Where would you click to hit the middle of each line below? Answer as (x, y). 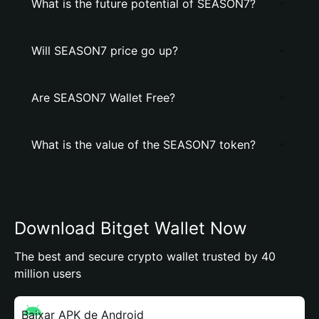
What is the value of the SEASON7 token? (143, 145)
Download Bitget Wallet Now (131, 228)
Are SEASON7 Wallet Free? (103, 98)
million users (48, 273)
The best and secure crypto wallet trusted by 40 (145, 256)
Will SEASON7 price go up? (105, 51)
